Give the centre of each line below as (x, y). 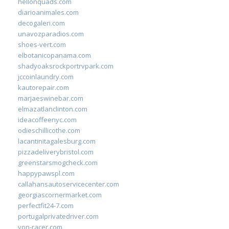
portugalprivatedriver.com (58, 216)
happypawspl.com (46, 173)
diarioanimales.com (48, 12)
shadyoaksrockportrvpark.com (66, 66)
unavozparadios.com (51, 33)
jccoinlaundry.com (46, 76)
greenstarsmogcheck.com (58, 162)
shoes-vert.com (42, 44)
